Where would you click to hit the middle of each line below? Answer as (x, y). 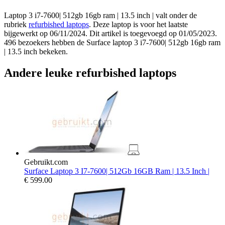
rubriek (16, 25)
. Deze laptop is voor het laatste (138, 25)
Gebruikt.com (46, 162)
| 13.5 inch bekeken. (36, 52)
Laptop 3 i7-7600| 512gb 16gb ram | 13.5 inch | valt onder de (100, 16)
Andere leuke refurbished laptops (90, 73)
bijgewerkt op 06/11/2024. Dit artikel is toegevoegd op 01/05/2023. (110, 34)
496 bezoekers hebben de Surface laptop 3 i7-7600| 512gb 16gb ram (112, 43)
